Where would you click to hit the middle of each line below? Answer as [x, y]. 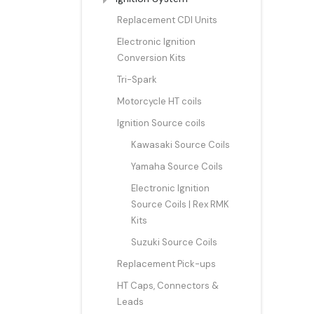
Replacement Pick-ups [166, 264]
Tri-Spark [137, 79]
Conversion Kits [151, 57]
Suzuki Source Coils [174, 242]
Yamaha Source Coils [177, 166]
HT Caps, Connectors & [168, 285]
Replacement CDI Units [167, 20]
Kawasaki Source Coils [180, 144]
